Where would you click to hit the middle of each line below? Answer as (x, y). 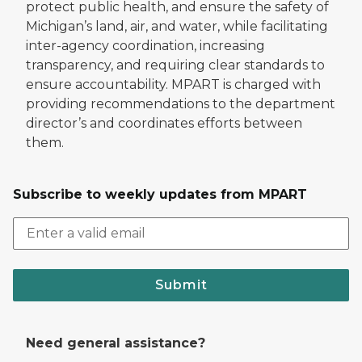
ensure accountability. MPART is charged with (173, 84)
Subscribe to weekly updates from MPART (160, 194)
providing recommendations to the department (181, 103)
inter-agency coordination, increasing (145, 45)
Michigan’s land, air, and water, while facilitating (177, 26)
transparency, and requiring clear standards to (175, 65)
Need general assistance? (116, 343)
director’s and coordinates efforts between (164, 123)
